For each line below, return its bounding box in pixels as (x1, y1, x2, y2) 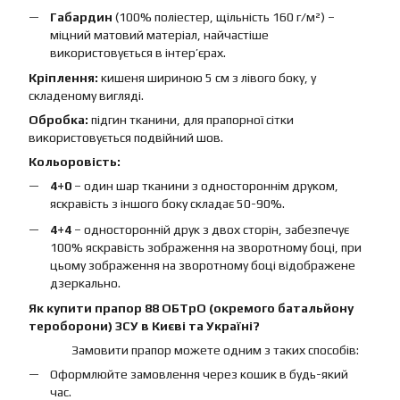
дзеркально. (50, 275, 121, 290)
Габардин (50, 9, 112, 24)
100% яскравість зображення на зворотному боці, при (50, 239, 362, 254)
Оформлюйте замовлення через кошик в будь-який (50, 366, 348, 381)
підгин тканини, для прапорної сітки (88, 112, 294, 128)
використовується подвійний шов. (29, 130, 223, 146)
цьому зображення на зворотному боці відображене (50, 257, 355, 272)
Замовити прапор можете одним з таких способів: (71, 342, 359, 357)
